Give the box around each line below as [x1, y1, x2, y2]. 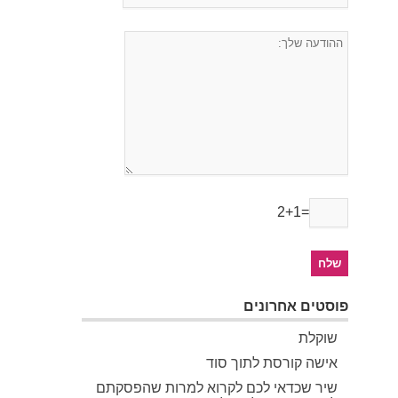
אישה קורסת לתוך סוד [206, 355, 338, 370]
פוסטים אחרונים [243, 298, 348, 314]
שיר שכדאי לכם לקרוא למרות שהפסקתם [96, 380, 338, 395]
